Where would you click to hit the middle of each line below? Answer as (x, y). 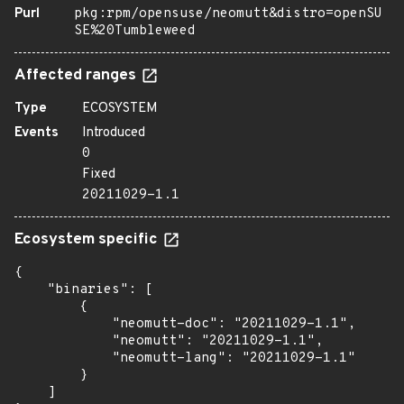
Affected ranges (77, 76)
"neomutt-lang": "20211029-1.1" (185, 358)
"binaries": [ (83, 290)
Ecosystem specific (88, 240)
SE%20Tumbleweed (135, 31)
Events (37, 133)
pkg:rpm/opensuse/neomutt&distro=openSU (228, 14)
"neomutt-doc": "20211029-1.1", (185, 324)
